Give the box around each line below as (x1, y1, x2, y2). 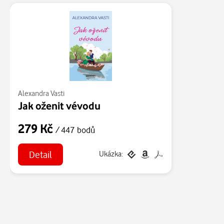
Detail (28, 148, 52, 160)
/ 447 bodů (55, 124, 95, 135)
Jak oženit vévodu (18, 99, 100, 112)
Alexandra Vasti (18, 88, 64, 98)
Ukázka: (99, 149, 123, 159)
